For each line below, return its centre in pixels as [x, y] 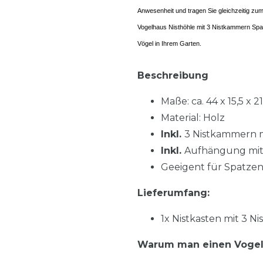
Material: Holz [193, 118]
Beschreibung [173, 76]
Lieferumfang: [173, 193]
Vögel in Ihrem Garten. [169, 44]
